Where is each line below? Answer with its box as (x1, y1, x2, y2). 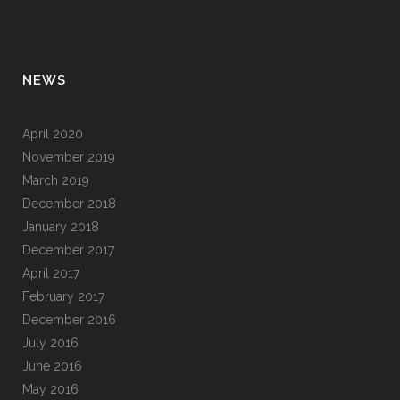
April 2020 (22, 127, 83, 141)
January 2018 (22, 220, 99, 234)
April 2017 (22, 266, 79, 280)
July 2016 (22, 336, 79, 350)
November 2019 (22, 150, 115, 164)
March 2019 (22, 173, 89, 187)
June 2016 (22, 359, 82, 373)
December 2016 (22, 312, 116, 327)
